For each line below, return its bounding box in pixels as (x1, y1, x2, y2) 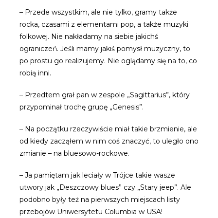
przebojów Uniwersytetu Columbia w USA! (19, 207, 163, 216)
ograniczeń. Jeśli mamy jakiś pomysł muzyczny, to (19, 44, 190, 53)
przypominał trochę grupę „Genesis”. (19, 103, 144, 111)
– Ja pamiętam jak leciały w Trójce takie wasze (19, 171, 175, 180)
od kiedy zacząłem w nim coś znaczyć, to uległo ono (19, 137, 199, 145)
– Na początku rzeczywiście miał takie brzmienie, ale (19, 125, 197, 133)
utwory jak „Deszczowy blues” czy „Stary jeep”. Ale (19, 183, 191, 192)
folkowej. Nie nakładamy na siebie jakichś (19, 32, 158, 41)
